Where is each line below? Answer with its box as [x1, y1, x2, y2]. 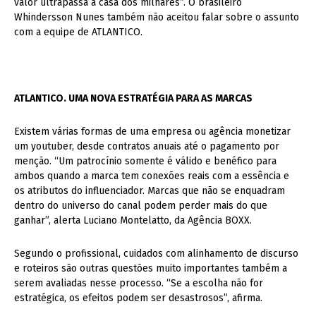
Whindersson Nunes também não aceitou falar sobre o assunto [14, 11, 299, 23]
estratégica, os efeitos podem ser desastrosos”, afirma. [14, 291, 262, 304]
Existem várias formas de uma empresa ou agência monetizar [14, 125, 291, 138]
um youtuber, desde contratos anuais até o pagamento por [14, 140, 279, 152]
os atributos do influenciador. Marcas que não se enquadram [14, 184, 285, 197]
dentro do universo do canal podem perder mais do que [14, 199, 267, 212]
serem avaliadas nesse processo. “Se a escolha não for [14, 276, 263, 289]
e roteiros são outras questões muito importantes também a [14, 262, 287, 274]
